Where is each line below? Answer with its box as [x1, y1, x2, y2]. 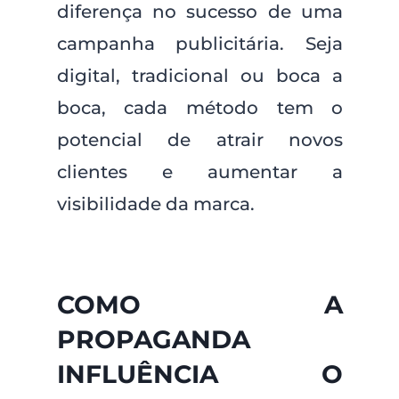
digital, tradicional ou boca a [56, 65, 344, 86]
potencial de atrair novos [56, 129, 344, 151]
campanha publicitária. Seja [56, 33, 344, 54]
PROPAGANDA [56, 324, 250, 354]
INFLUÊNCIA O [56, 359, 344, 389]
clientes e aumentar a [56, 161, 344, 183]
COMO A [56, 289, 344, 320]
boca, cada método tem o [56, 97, 344, 118]
